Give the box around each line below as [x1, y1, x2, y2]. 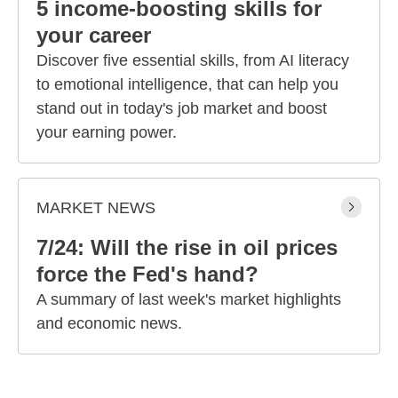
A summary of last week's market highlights [36, 290, 341, 308]
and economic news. [36, 314, 182, 332]
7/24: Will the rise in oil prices [36, 235, 338, 259]
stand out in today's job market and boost [36, 99, 327, 117]
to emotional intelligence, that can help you [36, 75, 338, 93]
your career [36, 22, 151, 47]
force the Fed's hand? [36, 261, 259, 286]
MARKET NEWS [36, 198, 155, 217]
